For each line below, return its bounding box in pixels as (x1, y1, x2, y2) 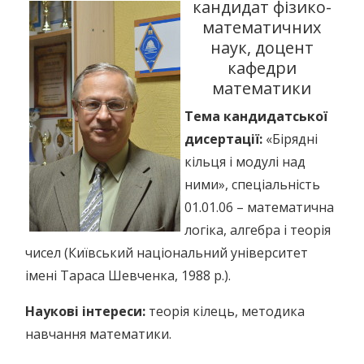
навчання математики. (25, 325, 171, 343)
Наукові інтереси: (25, 302, 145, 320)
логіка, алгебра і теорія (184, 221, 331, 239)
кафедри (227, 57, 297, 79)
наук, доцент (210, 37, 314, 58)
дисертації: (184, 130, 266, 148)
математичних (202, 16, 321, 38)
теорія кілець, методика (145, 302, 305, 320)
